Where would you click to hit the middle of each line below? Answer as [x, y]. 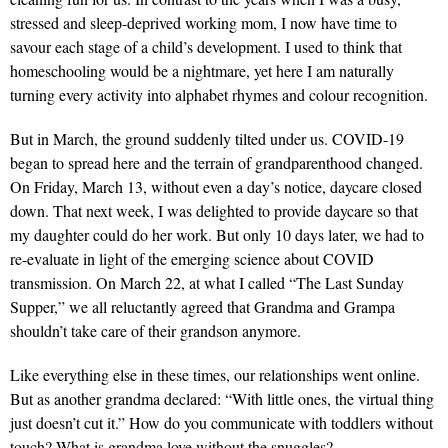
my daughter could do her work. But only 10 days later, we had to [217, 235]
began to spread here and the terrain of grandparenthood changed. [216, 163]
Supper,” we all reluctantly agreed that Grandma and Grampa [202, 307]
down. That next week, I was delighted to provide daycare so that [214, 211]
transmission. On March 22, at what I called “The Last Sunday [207, 283]
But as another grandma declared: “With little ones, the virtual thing [222, 399]
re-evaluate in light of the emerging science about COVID [192, 259]
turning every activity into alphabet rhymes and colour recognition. [221, 95]
